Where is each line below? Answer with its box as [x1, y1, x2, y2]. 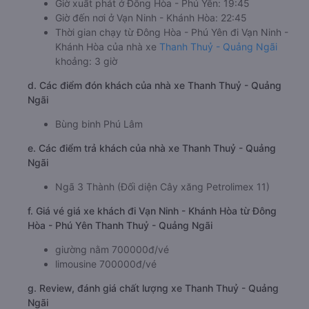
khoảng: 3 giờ [55, 55, 117, 68]
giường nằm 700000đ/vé [55, 243, 169, 256]
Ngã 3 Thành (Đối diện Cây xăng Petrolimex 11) [55, 181, 270, 193]
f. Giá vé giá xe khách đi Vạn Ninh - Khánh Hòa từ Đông [28, 205, 277, 217]
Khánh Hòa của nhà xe [55, 41, 159, 53]
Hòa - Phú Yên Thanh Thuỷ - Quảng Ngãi [28, 219, 212, 232]
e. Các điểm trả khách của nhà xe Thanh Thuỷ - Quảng [28, 142, 276, 154]
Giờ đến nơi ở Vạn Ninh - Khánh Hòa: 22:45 [55, 12, 247, 24]
